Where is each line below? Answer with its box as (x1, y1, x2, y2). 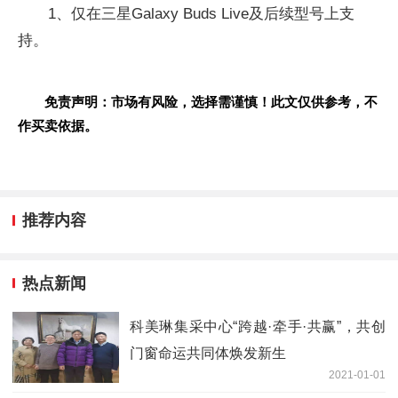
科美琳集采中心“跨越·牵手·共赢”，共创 (130, 319, 386, 335)
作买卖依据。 (18, 118, 98, 134)
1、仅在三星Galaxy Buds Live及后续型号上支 (48, 5, 354, 23)
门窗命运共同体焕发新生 (130, 346, 286, 362)
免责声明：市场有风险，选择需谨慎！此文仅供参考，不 (44, 94, 378, 110)
